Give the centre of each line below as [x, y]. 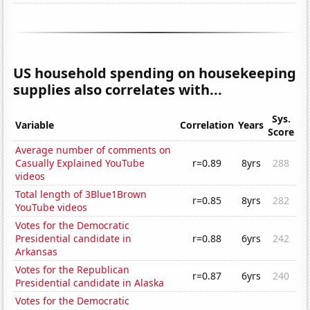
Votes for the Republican [73, 270]
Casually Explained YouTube [80, 163]
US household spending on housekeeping [155, 73]
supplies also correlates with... [118, 90]
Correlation [207, 125]
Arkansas [37, 252]
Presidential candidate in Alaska [90, 283]
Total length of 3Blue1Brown [81, 194]
